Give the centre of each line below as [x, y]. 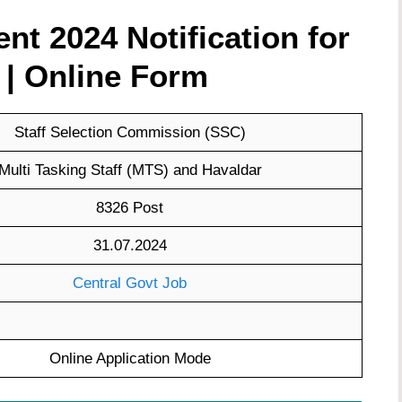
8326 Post [130, 208]
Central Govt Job [130, 284]
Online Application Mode [130, 359]
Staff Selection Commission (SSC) [130, 133]
